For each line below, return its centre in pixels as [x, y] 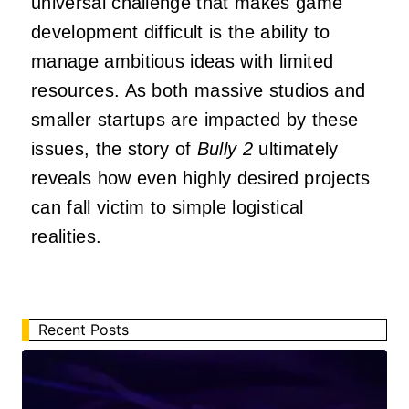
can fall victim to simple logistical [168, 208]
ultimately [295, 149]
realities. [67, 237]
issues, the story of [114, 149]
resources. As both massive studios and [199, 91]
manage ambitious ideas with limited [183, 62]
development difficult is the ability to [181, 32]
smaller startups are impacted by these [195, 120]
